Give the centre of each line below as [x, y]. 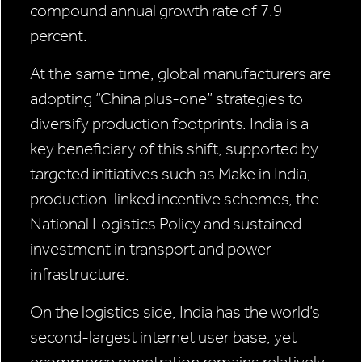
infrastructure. [80, 274]
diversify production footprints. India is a [169, 124]
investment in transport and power [151, 249]
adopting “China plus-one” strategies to [166, 99]
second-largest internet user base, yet [163, 337]
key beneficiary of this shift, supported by [174, 149]
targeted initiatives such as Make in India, [170, 174]
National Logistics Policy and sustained [166, 224]
